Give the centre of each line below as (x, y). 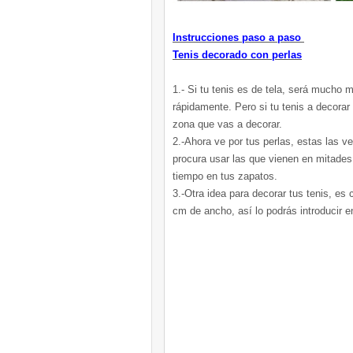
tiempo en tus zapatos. (225, 176)
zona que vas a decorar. (227, 124)
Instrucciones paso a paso (238, 38)
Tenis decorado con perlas (237, 55)
